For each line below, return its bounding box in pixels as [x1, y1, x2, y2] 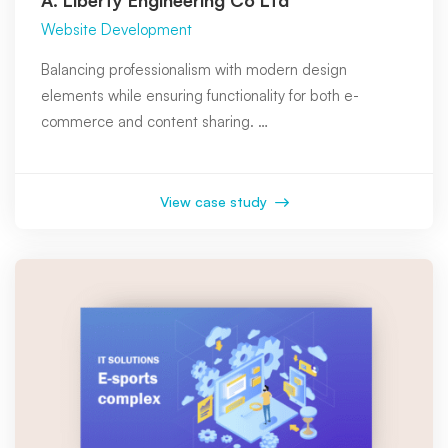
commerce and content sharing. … [41, 111, 268, 131]
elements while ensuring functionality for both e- [41, 85, 359, 105]
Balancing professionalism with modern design [41, 59, 347, 79]
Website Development [41, 19, 192, 39]
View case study [159, 192, 271, 210]
